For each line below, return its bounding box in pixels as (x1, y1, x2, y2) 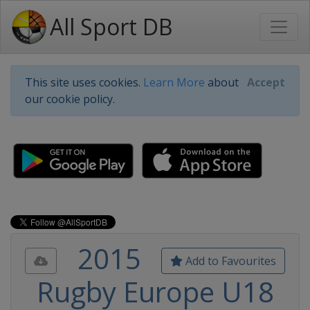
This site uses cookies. (25, 75, 143, 90)
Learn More (143, 75, 205, 90)
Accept (247, 75, 285, 90)
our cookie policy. (25, 91, 115, 107)
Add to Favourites (183, 253, 276, 268)
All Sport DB (50, 12, 172, 42)
